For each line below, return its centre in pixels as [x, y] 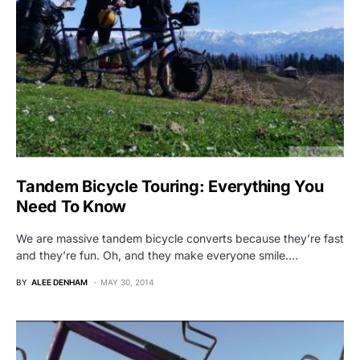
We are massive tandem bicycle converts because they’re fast [180, 238]
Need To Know [71, 206]
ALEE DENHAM [59, 282]
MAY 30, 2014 [127, 282]
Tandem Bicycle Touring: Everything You [170, 186]
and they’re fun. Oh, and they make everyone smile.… [157, 255]
